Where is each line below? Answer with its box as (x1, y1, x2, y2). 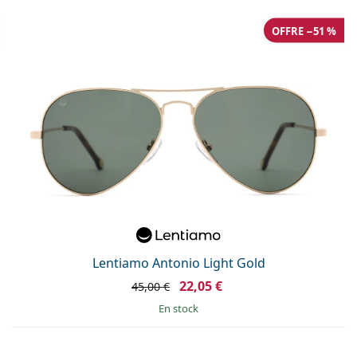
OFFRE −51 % (272, 23, 336, 38)
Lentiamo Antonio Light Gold (92, 253, 265, 272)
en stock (164, 300, 198, 316)
